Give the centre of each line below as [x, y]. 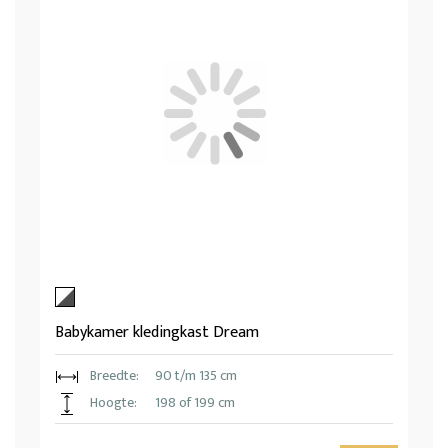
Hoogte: [113, 403]
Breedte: [114, 376]
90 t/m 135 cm [196, 376]
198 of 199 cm [195, 403]
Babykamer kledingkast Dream [157, 333]
